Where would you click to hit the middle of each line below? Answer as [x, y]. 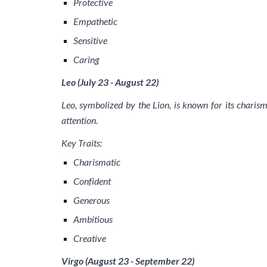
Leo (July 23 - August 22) [110, 82]
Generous [91, 200]
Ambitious [93, 219]
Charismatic [97, 162]
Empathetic [95, 21]
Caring [86, 59]
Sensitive [90, 40]
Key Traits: [81, 143]
